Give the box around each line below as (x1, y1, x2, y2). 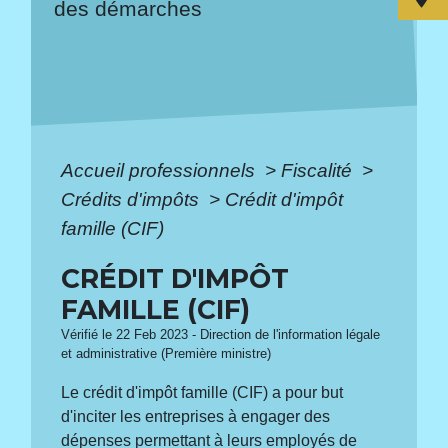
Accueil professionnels (61, 159, 261, 181)
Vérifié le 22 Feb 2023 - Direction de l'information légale (61, 327, 381, 342)
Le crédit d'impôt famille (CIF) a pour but (61, 383, 344, 401)
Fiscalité (281, 159, 358, 181)
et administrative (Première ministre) (61, 346, 272, 361)
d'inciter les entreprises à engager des (61, 407, 331, 425)
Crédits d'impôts (61, 188, 205, 210)
